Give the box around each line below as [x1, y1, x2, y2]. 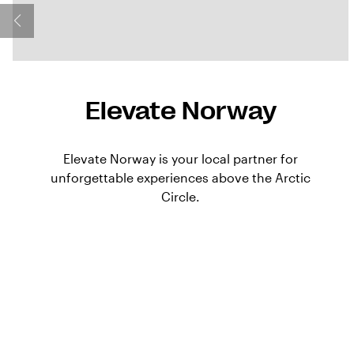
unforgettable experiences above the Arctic [51, 170, 311, 186]
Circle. [161, 189, 201, 205]
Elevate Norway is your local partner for [63, 151, 299, 167]
